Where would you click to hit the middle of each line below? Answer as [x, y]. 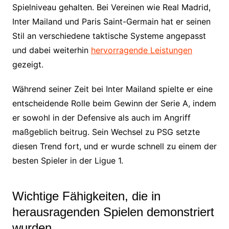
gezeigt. [28, 64]
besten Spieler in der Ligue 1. [67, 160]
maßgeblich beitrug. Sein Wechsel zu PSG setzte [106, 132]
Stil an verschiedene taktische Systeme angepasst [109, 36]
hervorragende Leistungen [141, 50]
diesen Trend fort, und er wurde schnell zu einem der [114, 146]
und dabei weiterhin [51, 50]
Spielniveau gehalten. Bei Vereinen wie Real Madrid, [111, 7]
